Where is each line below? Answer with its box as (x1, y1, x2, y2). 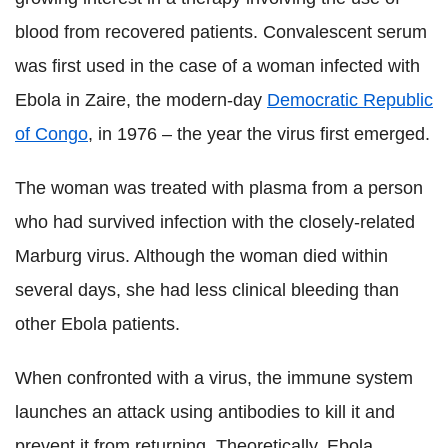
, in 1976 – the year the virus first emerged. (88, 123, 430, 144)
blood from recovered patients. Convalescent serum (15, 21, 427, 42)
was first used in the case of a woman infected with (15, 55, 420, 76)
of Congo (15, 123, 88, 144)
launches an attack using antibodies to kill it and (15, 401, 395, 422)
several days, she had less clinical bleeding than (15, 279, 399, 300)
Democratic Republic (267, 89, 433, 110)
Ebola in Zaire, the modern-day (15, 89, 267, 110)
